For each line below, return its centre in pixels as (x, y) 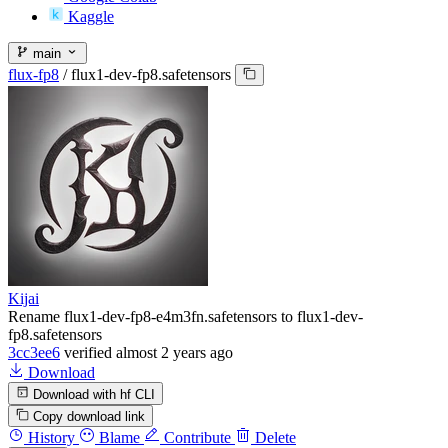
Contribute (195, 437)
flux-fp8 (33, 75)
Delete (273, 437)
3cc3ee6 (34, 353)
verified (88, 353)
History (49, 437)
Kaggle (91, 16)
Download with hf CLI (92, 394)
